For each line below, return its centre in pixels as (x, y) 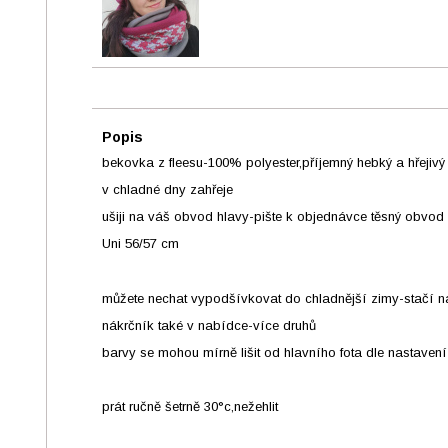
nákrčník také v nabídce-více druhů (209, 325)
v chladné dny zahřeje (167, 190)
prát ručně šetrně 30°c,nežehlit (190, 406)
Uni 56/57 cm (140, 244)
